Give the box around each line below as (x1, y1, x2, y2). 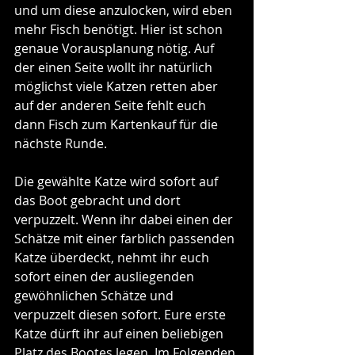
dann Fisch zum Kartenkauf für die (14, 115, 221, 133)
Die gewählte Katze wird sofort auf (14, 172, 221, 190)
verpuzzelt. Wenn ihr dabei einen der (14, 210, 236, 228)
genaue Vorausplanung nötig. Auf (14, 39, 217, 57)
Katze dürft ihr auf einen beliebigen (14, 324, 227, 342)
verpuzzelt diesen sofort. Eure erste (14, 305, 229, 323)
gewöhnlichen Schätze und (14, 286, 177, 304)
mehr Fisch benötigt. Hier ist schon (14, 20, 226, 38)
